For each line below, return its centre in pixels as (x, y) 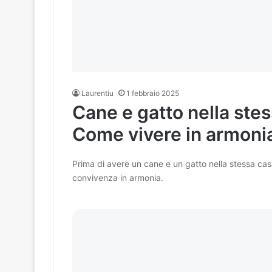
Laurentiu (97, 93)
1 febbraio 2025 (152, 93)
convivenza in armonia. (117, 178)
